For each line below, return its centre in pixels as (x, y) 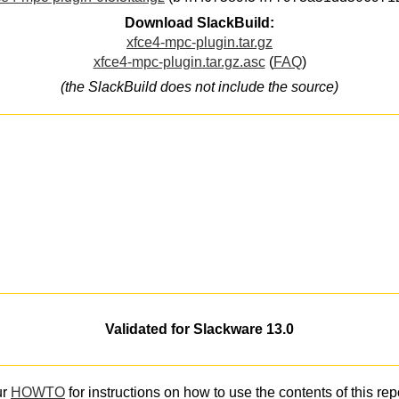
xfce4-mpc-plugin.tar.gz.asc (179, 61)
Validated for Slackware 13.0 (199, 329)
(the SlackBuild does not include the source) (199, 87)
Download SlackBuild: (199, 22)
